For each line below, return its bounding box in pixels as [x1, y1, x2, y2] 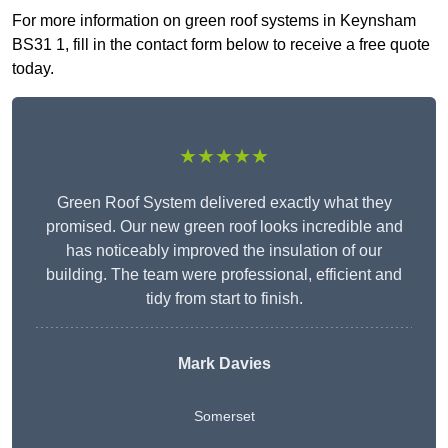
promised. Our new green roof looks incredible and [45, 218, 403, 236]
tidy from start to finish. [145, 290, 303, 308]
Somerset [193, 408, 255, 425]
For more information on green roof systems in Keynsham [12, 12, 416, 30]
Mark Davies [177, 355, 271, 373]
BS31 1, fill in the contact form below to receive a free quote [12, 36, 430, 54]
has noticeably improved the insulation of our [66, 242, 382, 260]
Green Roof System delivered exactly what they [56, 194, 392, 212]
